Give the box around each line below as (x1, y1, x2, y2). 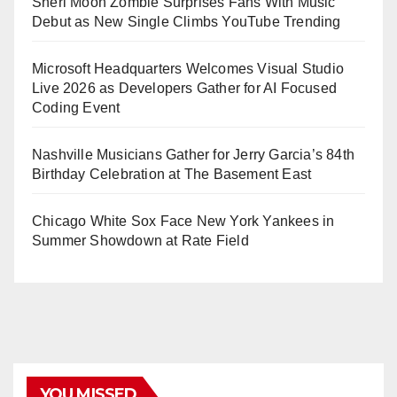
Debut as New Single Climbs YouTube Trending (32, 13, 341, 29)
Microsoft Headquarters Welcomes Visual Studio (32, 60, 345, 76)
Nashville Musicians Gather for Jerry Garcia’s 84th (32, 146, 355, 162)
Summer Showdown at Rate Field (32, 232, 249, 248)
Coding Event (32, 99, 121, 115)
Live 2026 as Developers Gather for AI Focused (32, 80, 338, 96)
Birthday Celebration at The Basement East (32, 166, 312, 182)
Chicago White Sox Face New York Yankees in (32, 213, 335, 229)
